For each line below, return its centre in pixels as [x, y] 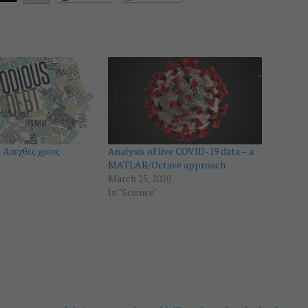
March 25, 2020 [140, 179]
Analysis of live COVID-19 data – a [181, 151]
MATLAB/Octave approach [167, 165]
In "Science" [133, 192]
